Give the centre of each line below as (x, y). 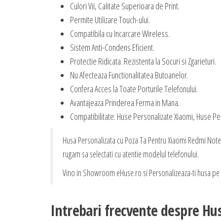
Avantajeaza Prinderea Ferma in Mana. (125, 103)
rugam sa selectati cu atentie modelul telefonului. (131, 154)
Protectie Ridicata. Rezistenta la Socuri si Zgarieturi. (143, 61)
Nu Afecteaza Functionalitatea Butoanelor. (129, 75)
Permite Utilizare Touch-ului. (110, 20)
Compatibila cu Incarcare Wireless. (120, 34)
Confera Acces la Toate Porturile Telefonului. (134, 89)
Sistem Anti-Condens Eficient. (112, 48)
